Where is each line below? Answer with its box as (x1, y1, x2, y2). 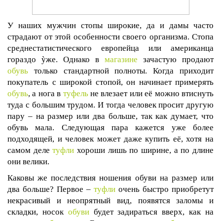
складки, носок (7, 207, 68, 217)
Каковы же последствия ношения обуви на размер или (7, 173, 214, 183)
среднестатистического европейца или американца (7, 43, 214, 53)
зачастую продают (138, 55, 214, 64)
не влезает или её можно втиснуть (88, 89, 214, 98)
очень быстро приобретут (115, 184, 214, 194)
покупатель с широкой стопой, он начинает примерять (7, 77, 214, 87)
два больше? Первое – (7, 184, 94, 194)
